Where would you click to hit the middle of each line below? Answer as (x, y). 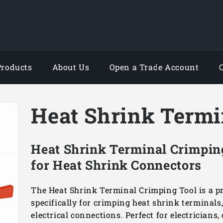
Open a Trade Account (154, 67)
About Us (71, 67)
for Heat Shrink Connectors (116, 165)
